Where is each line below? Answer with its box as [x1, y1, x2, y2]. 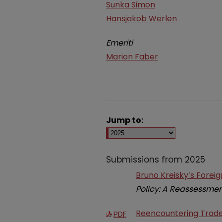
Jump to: [106, 114, 143, 126]
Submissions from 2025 [106, 153, 205, 166]
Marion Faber [106, 51, 158, 63]
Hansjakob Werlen [106, 13, 177, 24]
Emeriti [106, 37, 133, 49]
